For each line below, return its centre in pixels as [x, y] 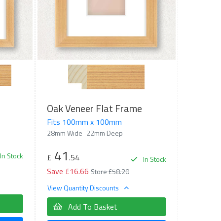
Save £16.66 [68, 171]
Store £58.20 [110, 171]
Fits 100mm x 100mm [84, 122]
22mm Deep [104, 133]
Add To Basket [92, 207]
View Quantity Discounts [84, 188]
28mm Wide [64, 133]
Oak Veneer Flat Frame [94, 108]
